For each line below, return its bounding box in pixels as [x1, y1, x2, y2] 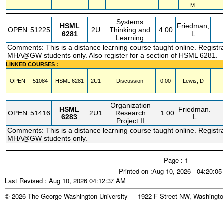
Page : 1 [164, 155, 188, 165]
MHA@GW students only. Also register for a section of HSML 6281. [7, 51, 218, 59]
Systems [116, 18, 143, 26]
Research [115, 109, 146, 117]
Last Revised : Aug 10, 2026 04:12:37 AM [5, 176, 126, 185]
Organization [110, 101, 151, 109]
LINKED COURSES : [6, 61, 58, 67]
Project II [116, 117, 144, 125]
